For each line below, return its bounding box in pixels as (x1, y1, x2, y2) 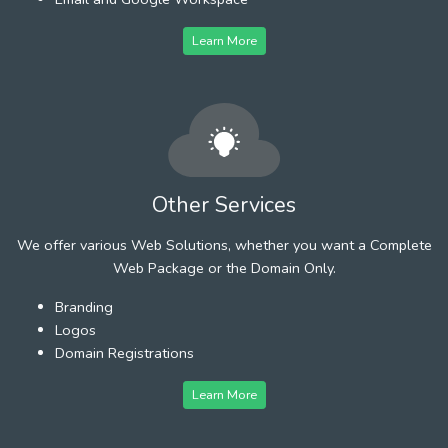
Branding (55, 296, 113, 317)
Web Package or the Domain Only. (112, 257, 336, 278)
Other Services (152, 189, 296, 220)
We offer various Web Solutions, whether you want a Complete (16, 234, 432, 255)
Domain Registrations (55, 342, 194, 363)
